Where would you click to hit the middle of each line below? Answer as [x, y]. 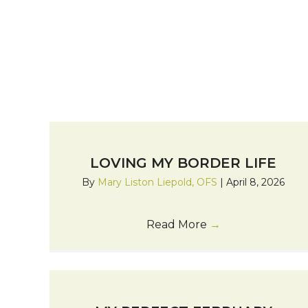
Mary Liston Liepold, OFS [159, 182]
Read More [178, 224]
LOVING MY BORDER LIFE [184, 163]
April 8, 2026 [256, 182]
